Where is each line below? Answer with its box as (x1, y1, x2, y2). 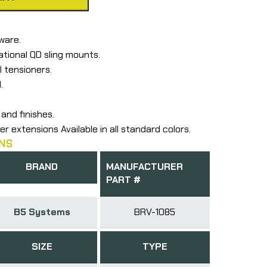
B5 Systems (13, 205, 70, 218)
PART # (105, 173, 141, 186)
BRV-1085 (134, 205, 176, 218)
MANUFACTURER (105, 160, 183, 173)
